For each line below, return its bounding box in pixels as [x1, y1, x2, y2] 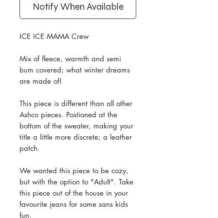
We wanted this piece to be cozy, [19, 165, 128, 175]
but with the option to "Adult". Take [19, 177, 133, 186]
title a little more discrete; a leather [19, 132, 132, 142]
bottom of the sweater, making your [19, 121, 133, 130]
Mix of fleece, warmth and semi [19, 54, 121, 63]
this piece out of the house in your [19, 188, 128, 198]
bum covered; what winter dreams [19, 65, 130, 74]
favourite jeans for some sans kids [19, 199, 128, 209]
